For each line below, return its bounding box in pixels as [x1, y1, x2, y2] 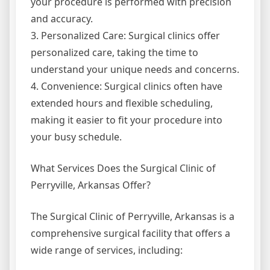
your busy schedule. [31, 130, 122, 144]
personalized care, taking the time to [31, 46, 198, 60]
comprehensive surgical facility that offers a [31, 227, 230, 240]
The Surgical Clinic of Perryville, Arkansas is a [31, 210, 234, 224]
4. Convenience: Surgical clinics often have [31, 80, 222, 93]
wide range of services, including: [31, 243, 183, 257]
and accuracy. [31, 12, 93, 26]
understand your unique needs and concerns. [31, 63, 239, 77]
